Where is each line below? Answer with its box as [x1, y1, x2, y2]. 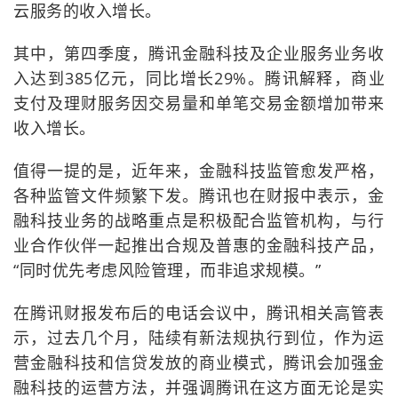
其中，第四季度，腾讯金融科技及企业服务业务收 [13, 43, 385, 65]
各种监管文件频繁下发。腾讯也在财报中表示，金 [13, 185, 385, 207]
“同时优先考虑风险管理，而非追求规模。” [13, 259, 321, 282]
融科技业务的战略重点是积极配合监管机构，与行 [13, 210, 385, 232]
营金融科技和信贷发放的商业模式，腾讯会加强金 [13, 352, 385, 374]
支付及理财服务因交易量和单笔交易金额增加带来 [13, 92, 385, 115]
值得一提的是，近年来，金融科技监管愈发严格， [13, 160, 385, 182]
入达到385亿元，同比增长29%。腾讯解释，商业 [13, 68, 385, 90]
